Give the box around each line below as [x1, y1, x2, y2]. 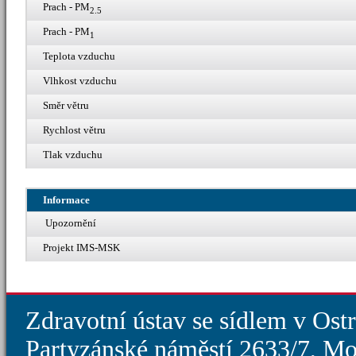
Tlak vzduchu [43, 148, 103, 161]
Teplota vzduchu [43, 49, 115, 62]
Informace [43, 193, 90, 206]
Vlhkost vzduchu [43, 74, 117, 87]
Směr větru [43, 99, 89, 111]
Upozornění [43, 216, 96, 229]
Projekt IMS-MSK [43, 241, 120, 253]
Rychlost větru [43, 123, 106, 136]
